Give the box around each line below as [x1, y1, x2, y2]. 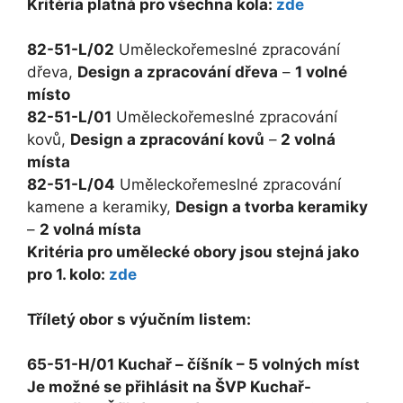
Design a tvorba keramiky [175, 198, 368, 217]
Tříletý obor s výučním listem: [27, 310, 251, 329]
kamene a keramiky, [27, 198, 175, 217]
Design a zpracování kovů [70, 130, 264, 149]
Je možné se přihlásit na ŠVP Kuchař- [27, 378, 311, 397]
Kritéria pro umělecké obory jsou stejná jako [27, 243, 359, 262]
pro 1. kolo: [27, 265, 109, 284]
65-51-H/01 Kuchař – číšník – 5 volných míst [27, 355, 360, 374]
